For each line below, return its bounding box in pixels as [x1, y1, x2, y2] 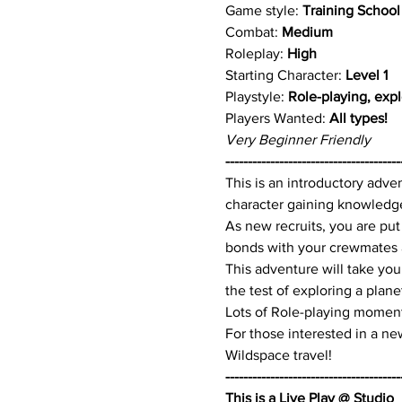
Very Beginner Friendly [224, 132, 371, 148]
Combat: [224, 24, 282, 40]
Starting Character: [224, 67, 342, 83]
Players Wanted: [224, 110, 329, 127]
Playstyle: [224, 89, 288, 105]
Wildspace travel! [224, 347, 332, 363]
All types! [328, 110, 388, 127]
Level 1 [341, 67, 388, 83]
